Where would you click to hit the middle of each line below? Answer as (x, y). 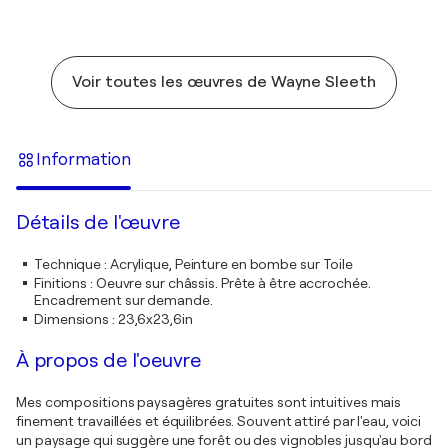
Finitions (61, 283)
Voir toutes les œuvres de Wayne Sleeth (224, 82)
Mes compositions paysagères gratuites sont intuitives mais (209, 402)
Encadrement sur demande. (123, 300)
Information (83, 159)
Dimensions (72, 319)
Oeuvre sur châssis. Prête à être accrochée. (233, 283)
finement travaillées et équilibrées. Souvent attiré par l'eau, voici (219, 421)
